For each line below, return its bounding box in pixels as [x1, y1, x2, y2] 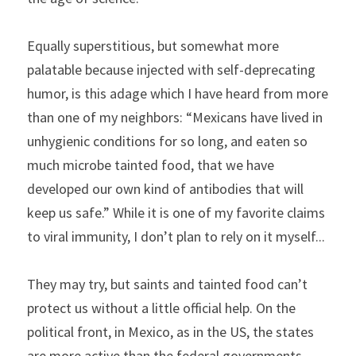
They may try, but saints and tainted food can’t [27, 275, 308, 293]
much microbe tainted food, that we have [27, 156, 274, 174]
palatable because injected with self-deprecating [27, 60, 315, 79]
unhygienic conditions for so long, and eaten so [27, 132, 308, 150]
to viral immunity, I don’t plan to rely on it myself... [27, 227, 325, 246]
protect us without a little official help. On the [27, 299, 296, 317]
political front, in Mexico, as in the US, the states [27, 323, 314, 341]
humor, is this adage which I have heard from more [27, 84, 328, 103]
